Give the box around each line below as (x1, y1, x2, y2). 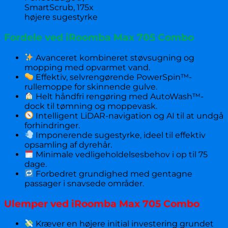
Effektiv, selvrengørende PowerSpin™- (34, 72, 192, 82)
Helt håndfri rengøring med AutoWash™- (34, 91, 204, 101)
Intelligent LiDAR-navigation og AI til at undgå (34, 110, 224, 121)
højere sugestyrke (24, 12, 98, 22)
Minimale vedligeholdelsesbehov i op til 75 (34, 149, 208, 159)
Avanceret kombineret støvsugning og (34, 52, 195, 63)
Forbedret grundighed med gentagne (34, 168, 193, 179)
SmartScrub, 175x (24, 3, 94, 13)
